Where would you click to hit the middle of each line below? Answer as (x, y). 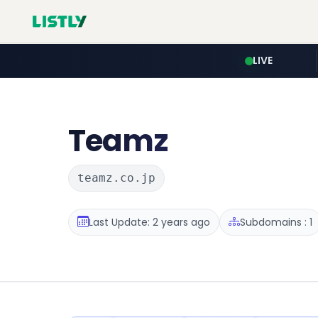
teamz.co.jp (116, 178)
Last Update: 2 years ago (149, 222)
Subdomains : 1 (276, 222)
